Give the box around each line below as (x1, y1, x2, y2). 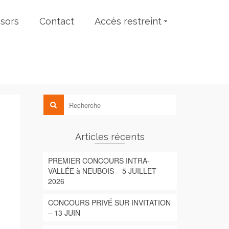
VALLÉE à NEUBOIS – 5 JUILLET (48, 166, 156, 176)
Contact (39, 16, 74, 27)
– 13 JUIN (48, 208, 80, 218)
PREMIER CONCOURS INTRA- (48, 155, 150, 166)
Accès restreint (95, 16, 162, 27)
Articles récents (75, 131, 145, 142)
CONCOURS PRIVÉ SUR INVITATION (48, 197, 171, 208)
